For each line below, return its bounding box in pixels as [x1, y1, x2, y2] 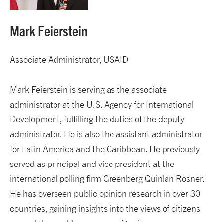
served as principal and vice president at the [10, 158, 174, 169]
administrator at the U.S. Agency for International [10, 99, 194, 110]
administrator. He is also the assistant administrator [10, 128, 202, 139]
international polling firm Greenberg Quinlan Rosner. [10, 173, 204, 184]
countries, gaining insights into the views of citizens [10, 203, 200, 214]
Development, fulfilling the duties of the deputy [10, 113, 184, 124]
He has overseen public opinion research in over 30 [10, 188, 200, 199]
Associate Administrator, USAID [10, 54, 128, 65]
